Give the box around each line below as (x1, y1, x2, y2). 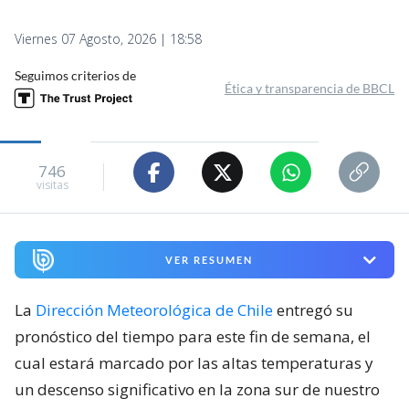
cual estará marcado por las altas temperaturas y (15, 352, 373, 374)
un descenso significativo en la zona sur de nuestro (15, 379, 380, 401)
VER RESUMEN (164, 254, 253, 267)
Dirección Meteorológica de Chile (36, 299, 273, 321)
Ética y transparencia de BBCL (225, 80, 394, 97)
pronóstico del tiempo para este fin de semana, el (15, 326, 371, 348)
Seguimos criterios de (15, 68, 136, 84)
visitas (36, 176, 68, 193)
